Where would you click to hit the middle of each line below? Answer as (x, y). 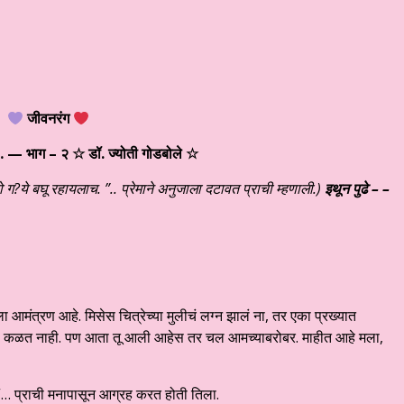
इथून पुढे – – (357, 189)
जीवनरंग (48, 119)
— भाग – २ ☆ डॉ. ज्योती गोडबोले (95, 154)
